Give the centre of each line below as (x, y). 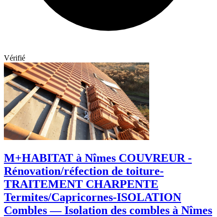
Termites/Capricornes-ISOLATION (93, 197)
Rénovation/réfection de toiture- (84, 171)
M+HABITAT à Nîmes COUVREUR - (98, 158)
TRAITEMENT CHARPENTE (81, 184)
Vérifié (15, 58)
